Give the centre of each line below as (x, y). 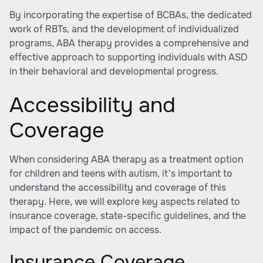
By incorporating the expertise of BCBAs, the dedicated (131, 15)
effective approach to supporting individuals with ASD (129, 57)
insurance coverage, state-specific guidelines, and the (128, 216)
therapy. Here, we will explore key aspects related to (125, 202)
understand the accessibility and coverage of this (118, 188)
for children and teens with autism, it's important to (121, 173)
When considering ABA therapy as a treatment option (126, 159)
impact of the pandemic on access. (85, 230)
